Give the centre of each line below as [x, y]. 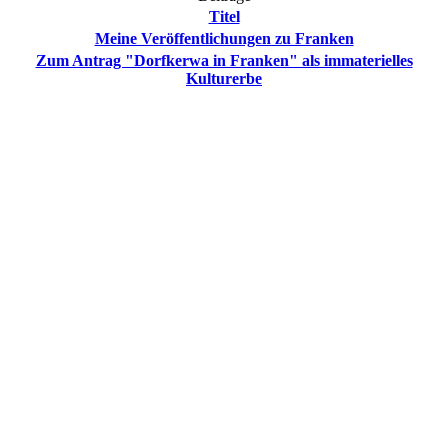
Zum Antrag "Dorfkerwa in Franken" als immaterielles [224, 60]
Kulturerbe [224, 78]
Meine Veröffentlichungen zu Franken [224, 38]
